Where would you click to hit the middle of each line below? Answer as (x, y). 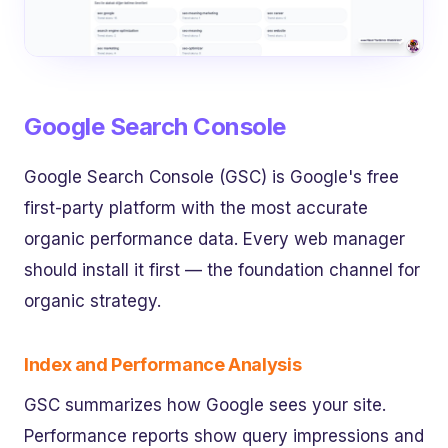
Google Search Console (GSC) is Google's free (211, 177)
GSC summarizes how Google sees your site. (205, 405)
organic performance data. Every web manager (214, 239)
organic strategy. (92, 301)
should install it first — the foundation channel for (222, 270)
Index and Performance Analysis (163, 365)
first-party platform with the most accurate (196, 208)
